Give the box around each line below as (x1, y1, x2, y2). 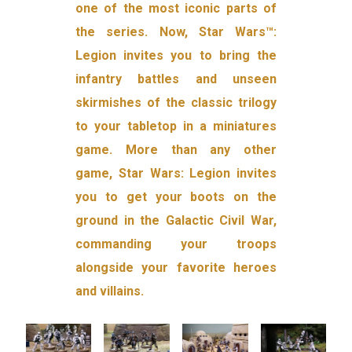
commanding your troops (75, 236, 277, 252)
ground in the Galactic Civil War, (75, 213, 277, 229)
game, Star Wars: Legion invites (75, 166, 277, 181)
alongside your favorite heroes (75, 260, 277, 276)
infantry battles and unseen (75, 71, 277, 87)
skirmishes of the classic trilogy (75, 95, 277, 111)
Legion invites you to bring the (75, 48, 277, 64)
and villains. (75, 284, 145, 299)
